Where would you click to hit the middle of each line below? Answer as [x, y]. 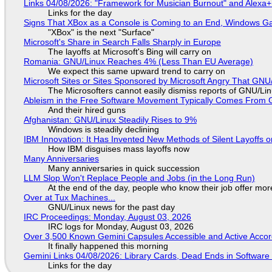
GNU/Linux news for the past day [111, 207]
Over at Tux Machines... [69, 198]
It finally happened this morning [108, 246]
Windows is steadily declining [103, 130]
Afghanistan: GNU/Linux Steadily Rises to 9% [110, 120]
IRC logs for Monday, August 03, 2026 [121, 227]
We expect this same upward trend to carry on [136, 71]
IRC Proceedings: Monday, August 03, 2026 [107, 217]
